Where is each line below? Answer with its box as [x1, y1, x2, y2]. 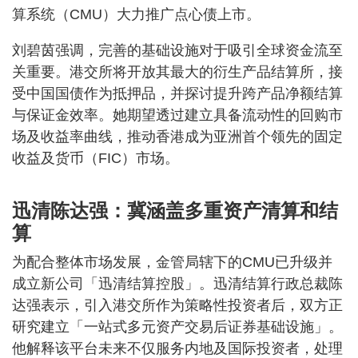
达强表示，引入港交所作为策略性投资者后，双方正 [12, 297, 343, 313]
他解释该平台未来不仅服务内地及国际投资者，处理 [12, 340, 343, 356]
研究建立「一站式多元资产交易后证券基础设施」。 [12, 319, 343, 335]
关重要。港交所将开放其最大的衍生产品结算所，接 [12, 64, 343, 80]
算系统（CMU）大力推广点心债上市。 [12, 6, 261, 22]
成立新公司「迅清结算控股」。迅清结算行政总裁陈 [12, 276, 343, 292]
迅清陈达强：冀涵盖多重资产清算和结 [12, 200, 338, 221]
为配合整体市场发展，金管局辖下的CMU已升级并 [12, 254, 332, 270]
